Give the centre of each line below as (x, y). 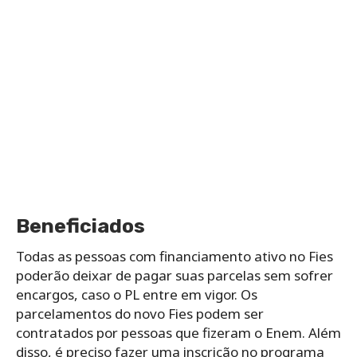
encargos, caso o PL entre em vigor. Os (137, 294)
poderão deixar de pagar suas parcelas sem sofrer (175, 275)
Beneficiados (80, 226)
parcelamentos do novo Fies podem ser (140, 313)
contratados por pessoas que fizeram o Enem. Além (178, 332)
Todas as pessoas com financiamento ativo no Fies (175, 256)
